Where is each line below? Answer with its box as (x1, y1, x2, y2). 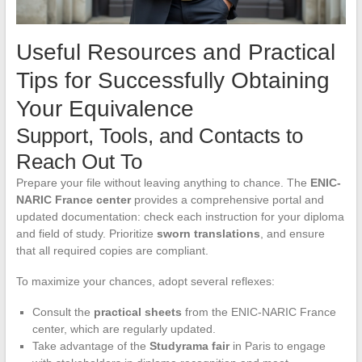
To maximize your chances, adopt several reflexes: (15, 275, 275, 288)
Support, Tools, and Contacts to (15, 124, 303, 149)
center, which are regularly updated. (32, 322, 216, 336)
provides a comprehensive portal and (130, 193, 324, 207)
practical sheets (93, 305, 182, 319)
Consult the (32, 305, 94, 319)
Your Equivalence (15, 96, 194, 122)
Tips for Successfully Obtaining (15, 68, 330, 94)
